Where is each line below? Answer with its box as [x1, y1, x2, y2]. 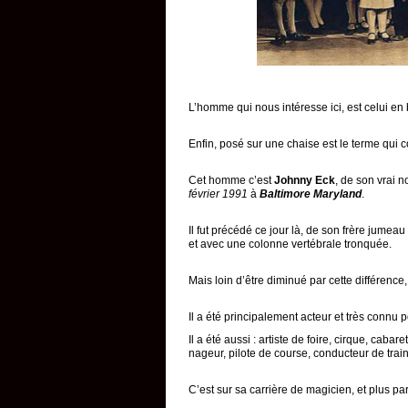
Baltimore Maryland [260, 188, 362, 200]
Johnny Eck [274, 174, 335, 187]
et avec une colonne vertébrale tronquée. [189, 238, 392, 250]
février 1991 [189, 188, 248, 200]
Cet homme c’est [189, 174, 274, 187]
